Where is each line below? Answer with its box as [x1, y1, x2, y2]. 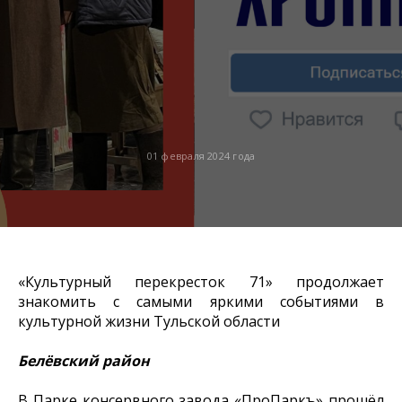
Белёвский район [18, 351, 150, 371]
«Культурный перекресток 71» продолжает [18, 272, 384, 292]
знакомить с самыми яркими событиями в [18, 292, 384, 311]
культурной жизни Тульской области [18, 311, 280, 331]
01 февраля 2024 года [146, 149, 256, 162]
